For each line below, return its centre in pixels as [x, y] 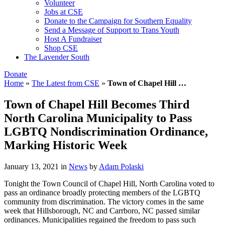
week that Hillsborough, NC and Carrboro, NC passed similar [102, 210]
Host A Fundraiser [73, 39]
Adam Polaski [121, 166]
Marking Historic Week [66, 145]
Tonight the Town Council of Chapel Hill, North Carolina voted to [109, 183]
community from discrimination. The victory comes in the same [104, 201]
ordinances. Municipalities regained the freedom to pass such [100, 219]
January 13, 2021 [31, 166]
